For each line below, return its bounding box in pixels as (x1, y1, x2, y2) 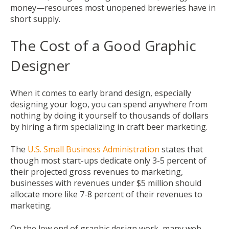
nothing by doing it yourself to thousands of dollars (10, 109, 209, 121)
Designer (10, 56, 70, 76)
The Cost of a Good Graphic (10, 36, 196, 56)
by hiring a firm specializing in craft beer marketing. (10, 121, 208, 132)
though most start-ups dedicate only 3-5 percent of (10, 155, 207, 167)
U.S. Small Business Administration (28, 144, 159, 155)
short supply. (10, 13, 60, 25)
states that (162, 144, 203, 155)
